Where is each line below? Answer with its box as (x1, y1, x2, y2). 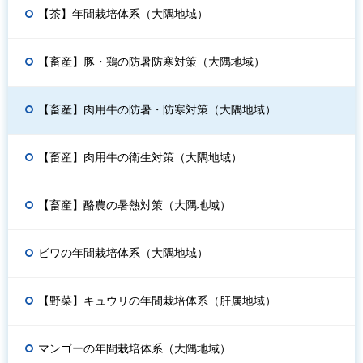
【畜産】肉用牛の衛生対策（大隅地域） (38, 151, 242, 164)
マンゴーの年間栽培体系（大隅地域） (38, 342, 231, 356)
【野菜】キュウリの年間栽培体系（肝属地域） (38, 294, 276, 308)
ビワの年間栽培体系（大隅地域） (38, 246, 208, 260)
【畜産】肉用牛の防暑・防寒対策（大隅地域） (38, 103, 276, 117)
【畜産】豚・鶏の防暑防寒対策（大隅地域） (38, 55, 265, 69)
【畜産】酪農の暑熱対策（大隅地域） (38, 199, 231, 212)
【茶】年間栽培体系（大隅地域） (38, 7, 208, 21)
